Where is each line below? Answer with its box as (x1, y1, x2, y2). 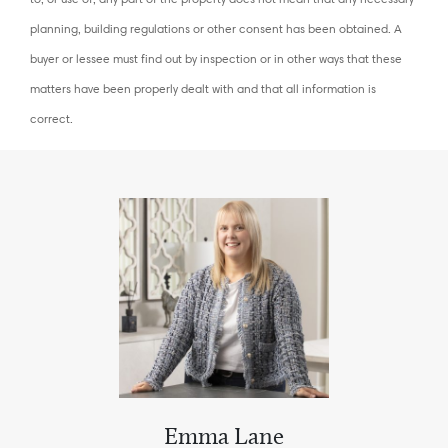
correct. (30, 111, 73, 126)
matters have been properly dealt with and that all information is (30, 81, 376, 96)
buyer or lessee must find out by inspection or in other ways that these (30, 51, 402, 66)
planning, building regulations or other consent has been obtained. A (30, 21, 402, 36)
